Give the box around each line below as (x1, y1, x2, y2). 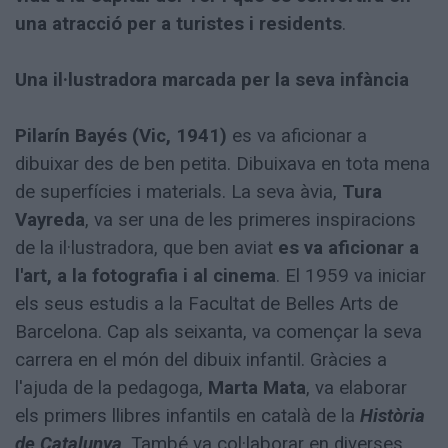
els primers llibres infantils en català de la (15, 405, 360, 428)
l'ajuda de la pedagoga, (15, 377, 208, 400)
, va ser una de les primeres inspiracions (85, 209, 416, 232)
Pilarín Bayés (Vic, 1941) (15, 125, 227, 148)
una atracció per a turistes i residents (15, 13, 342, 36)
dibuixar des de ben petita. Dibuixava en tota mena (15, 153, 430, 176)
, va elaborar (306, 377, 407, 400)
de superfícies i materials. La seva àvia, (15, 181, 342, 204)
